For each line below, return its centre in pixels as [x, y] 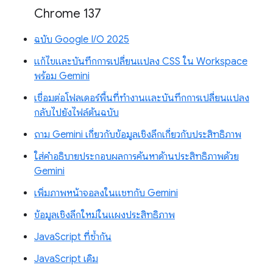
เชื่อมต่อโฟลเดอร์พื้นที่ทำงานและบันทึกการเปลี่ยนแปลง [142, 98]
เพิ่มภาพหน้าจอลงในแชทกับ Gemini [106, 193]
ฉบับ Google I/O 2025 [82, 40]
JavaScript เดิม [66, 259]
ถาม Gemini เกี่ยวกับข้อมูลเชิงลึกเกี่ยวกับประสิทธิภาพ [138, 135]
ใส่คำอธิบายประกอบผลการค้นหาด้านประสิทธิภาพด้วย [136, 157]
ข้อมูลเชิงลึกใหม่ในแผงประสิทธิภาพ [105, 215]
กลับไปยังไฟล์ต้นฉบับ [76, 113]
